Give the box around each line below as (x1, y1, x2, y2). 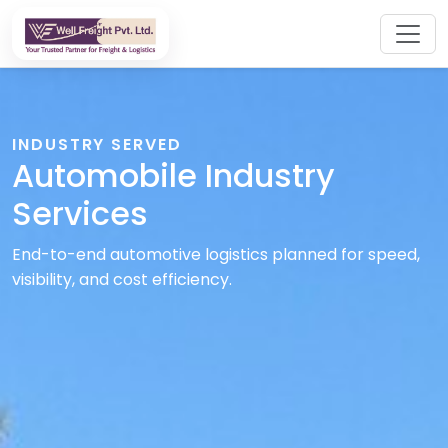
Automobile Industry (12, 153, 335, 199)
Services (12, 191, 148, 237)
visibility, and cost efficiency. (12, 267, 232, 291)
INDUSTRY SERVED (12, 133, 182, 157)
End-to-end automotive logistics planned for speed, (12, 242, 420, 266)
